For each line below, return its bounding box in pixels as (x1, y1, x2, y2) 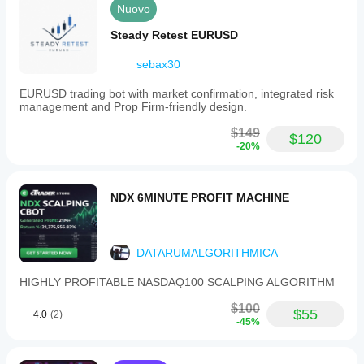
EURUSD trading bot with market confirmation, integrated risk (19, 87, 334, 100)
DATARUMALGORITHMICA (136, 246, 278, 259)
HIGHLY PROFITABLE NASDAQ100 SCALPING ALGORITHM (19, 275, 335, 288)
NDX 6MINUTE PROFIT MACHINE (110, 191, 289, 204)
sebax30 (136, 58, 180, 71)
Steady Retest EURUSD (110, 28, 238, 41)
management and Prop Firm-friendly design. (19, 100, 247, 113)
